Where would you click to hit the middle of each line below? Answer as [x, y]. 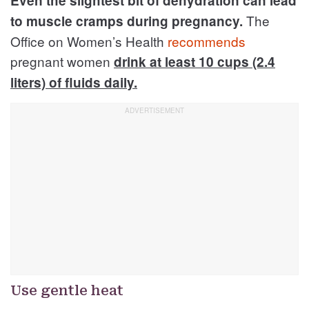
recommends [207, 41]
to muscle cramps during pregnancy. [128, 21]
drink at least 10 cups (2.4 [195, 61]
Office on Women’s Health [89, 41]
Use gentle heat [67, 290]
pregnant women [62, 61]
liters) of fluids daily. [74, 82]
